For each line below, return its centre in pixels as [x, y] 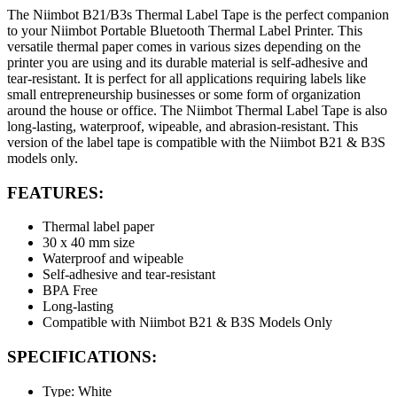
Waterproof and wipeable [113, 259]
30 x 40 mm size [89, 243]
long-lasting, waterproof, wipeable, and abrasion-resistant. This [183, 126]
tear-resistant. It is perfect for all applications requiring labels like [187, 78]
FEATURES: [55, 192]
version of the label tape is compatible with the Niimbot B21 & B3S [196, 142]
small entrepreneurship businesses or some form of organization [184, 94]
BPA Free [70, 291]
